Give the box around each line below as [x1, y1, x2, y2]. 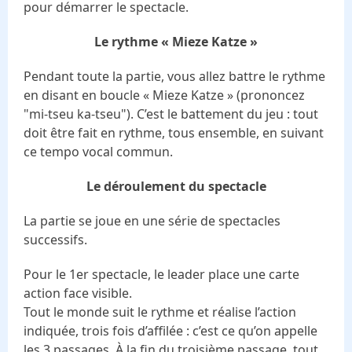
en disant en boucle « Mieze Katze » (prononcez [24, 86, 305, 104]
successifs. [24, 230, 87, 248]
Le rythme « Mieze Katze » [94, 32, 258, 50]
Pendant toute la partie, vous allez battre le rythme [24, 67, 325, 85]
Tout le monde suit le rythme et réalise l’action [24, 302, 296, 321]
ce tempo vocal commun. [24, 142, 173, 160]
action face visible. [24, 284, 132, 302]
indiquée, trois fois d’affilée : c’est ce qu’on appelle [24, 321, 317, 339]
